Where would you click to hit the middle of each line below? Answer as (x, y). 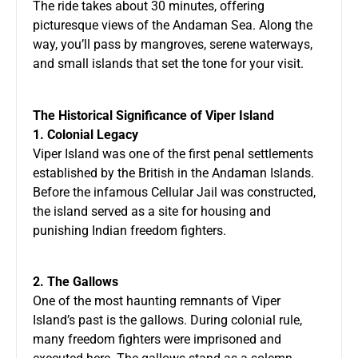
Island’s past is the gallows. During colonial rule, (167, 320)
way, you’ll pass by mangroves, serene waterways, (173, 44)
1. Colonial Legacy (86, 134)
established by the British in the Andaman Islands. (173, 173)
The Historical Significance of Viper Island (153, 115)
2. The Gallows (76, 281)
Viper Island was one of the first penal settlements (173, 153)
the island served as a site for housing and (152, 211)
